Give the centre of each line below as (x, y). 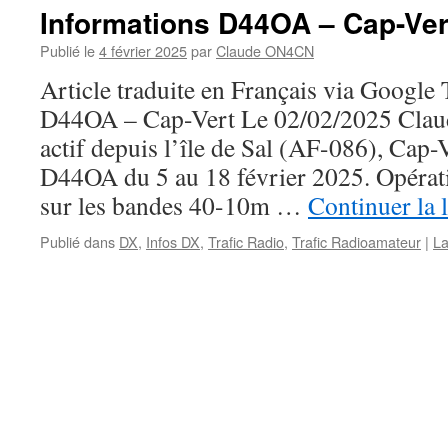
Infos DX (173, 241)
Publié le (67, 50)
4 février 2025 (143, 50)
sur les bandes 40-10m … (174, 205)
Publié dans (77, 241)
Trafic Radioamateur (356, 241)
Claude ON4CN (265, 50)
